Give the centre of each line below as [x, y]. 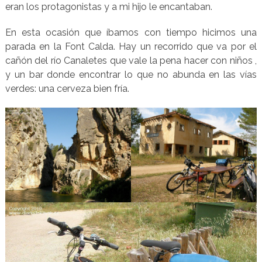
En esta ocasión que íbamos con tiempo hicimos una [131, 33]
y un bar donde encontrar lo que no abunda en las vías [131, 75]
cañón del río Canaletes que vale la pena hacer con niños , [131, 61]
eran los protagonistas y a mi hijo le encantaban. [108, 7]
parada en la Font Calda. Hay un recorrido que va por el [131, 47]
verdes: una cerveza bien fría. [67, 89]
